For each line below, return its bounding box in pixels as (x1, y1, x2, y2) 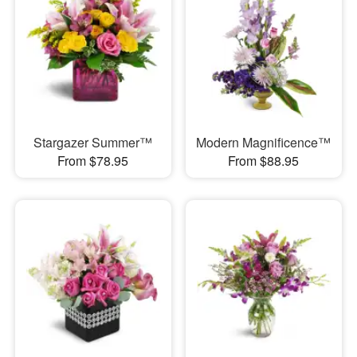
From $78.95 (57, 151, 129, 170)
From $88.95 (228, 151, 300, 170)
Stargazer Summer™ (33, 132, 153, 151)
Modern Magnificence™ (196, 132, 331, 151)
